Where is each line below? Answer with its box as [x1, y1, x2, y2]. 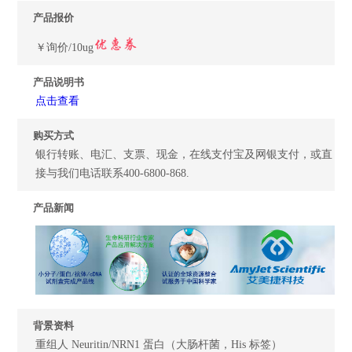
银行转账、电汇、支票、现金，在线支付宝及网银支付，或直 [35, 148, 333, 160]
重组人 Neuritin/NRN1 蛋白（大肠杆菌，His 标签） [35, 338, 283, 350]
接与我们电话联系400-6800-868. [35, 167, 190, 179]
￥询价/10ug [35, 42, 94, 53]
